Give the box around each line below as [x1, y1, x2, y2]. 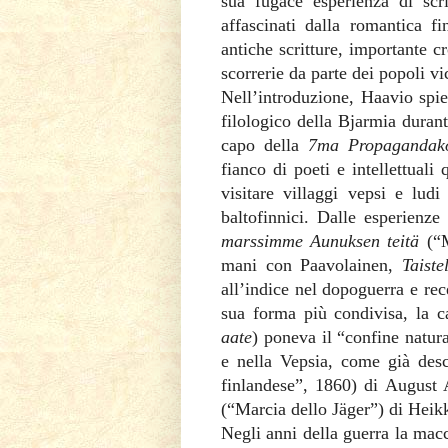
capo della [221, 134, 308, 155]
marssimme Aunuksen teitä [221, 230, 427, 251]
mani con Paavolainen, [221, 254, 402, 275]
